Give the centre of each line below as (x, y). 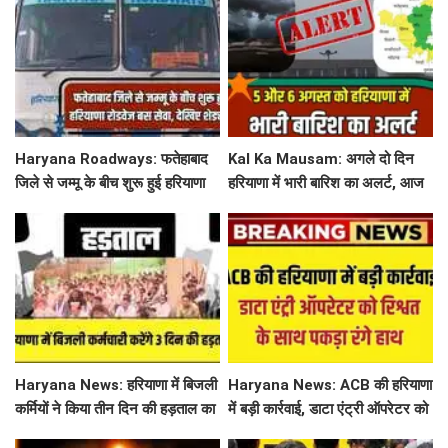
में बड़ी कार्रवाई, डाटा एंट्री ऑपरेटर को (328, 408)
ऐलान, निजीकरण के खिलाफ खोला (105, 432)
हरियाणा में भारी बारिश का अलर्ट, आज (326, 182)
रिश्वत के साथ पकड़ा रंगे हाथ (303, 432)
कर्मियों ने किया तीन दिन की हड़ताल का (115, 408)
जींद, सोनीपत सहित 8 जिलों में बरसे (321, 206)
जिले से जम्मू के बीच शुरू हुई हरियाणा (110, 182)
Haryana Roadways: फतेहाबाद (111, 158)
